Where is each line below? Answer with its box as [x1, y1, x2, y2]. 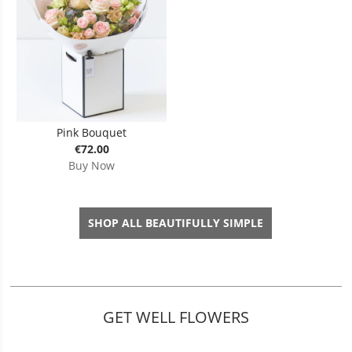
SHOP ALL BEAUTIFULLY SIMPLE [88, 214, 264, 230]
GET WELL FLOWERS [102, 306, 249, 328]
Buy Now [68, 158, 115, 174]
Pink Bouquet [57, 125, 126, 141]
